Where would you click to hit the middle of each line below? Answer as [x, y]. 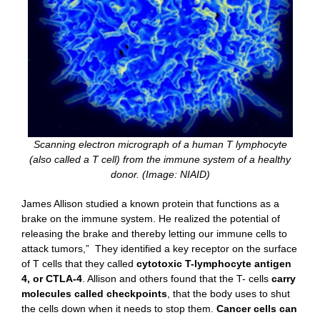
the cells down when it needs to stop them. [119, 309]
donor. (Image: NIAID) [160, 175]
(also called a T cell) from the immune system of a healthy [160, 160]
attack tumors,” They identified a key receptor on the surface [159, 249]
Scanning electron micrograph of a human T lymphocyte [160, 145]
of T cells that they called [79, 264]
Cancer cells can [257, 309]
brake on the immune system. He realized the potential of [151, 219]
